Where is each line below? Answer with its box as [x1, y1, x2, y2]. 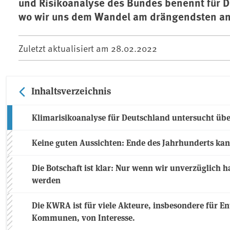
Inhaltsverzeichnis [31, 84, 111, 98]
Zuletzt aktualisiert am [18, 42, 111, 55]
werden [32, 174, 61, 186]
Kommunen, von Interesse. [32, 212, 135, 224]
